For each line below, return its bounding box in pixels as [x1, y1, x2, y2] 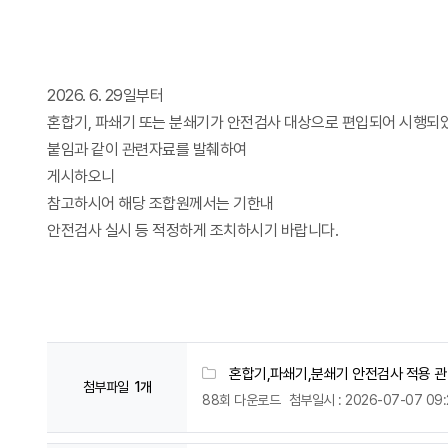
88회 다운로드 [202, 392, 280, 408]
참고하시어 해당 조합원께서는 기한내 [47, 194, 274, 213]
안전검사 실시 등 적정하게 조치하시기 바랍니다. [47, 221, 338, 240]
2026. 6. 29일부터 [47, 86, 163, 105]
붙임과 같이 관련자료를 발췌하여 [47, 140, 247, 159]
